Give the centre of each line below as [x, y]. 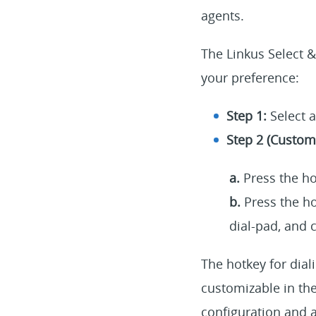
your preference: [250, 77]
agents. [222, 15]
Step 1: [248, 115]
